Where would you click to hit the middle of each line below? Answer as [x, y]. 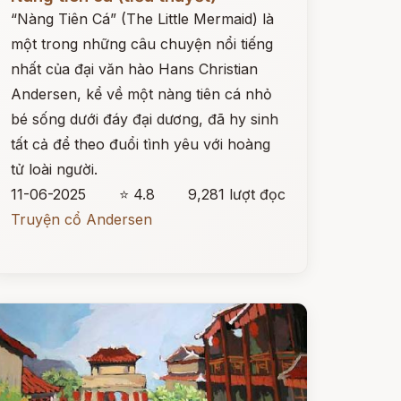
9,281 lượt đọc [236, 194]
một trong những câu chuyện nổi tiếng [141, 44]
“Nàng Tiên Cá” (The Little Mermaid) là [142, 19]
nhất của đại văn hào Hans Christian [134, 69]
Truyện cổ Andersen [81, 219]
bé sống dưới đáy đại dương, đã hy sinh [144, 119]
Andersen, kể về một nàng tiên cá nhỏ [141, 94]
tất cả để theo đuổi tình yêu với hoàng [140, 144]
